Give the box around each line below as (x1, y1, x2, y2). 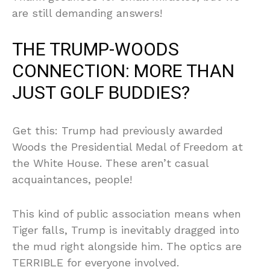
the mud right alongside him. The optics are (12, 239, 242, 253)
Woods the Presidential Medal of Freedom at (12, 140, 243, 153)
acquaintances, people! (12, 172, 132, 186)
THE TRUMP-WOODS (12, 36, 179, 63)
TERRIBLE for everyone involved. (12, 256, 179, 269)
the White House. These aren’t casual (12, 156, 209, 169)
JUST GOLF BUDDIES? (12, 80, 190, 107)
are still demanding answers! (12, 6, 162, 19)
